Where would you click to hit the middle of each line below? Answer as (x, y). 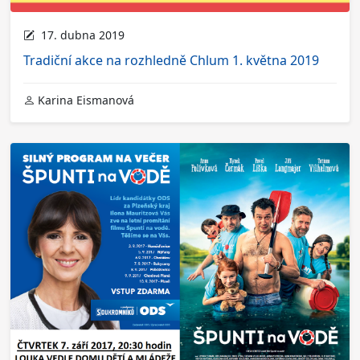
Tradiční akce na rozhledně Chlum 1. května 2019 (171, 61)
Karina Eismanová (84, 100)
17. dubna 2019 (80, 35)
